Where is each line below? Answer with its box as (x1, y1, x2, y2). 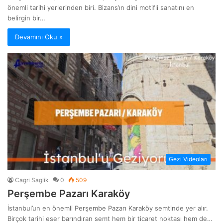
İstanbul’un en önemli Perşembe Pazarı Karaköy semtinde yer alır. (7, 204, 209, 213)
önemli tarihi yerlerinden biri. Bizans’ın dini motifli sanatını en (7, 3, 195, 11)
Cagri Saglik (15, 176, 49, 184)
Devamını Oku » (15, 32, 63, 41)
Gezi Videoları (168, 155, 208, 163)
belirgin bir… (7, 13, 46, 22)
